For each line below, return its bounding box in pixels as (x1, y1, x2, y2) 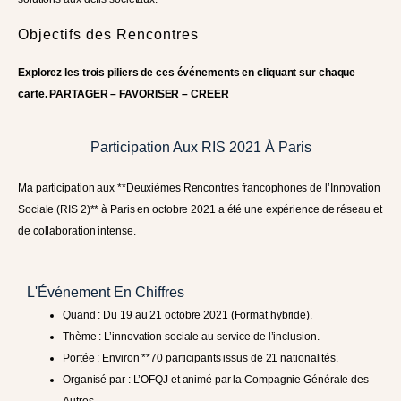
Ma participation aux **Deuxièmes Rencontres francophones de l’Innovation (18, 181, 380, 194)
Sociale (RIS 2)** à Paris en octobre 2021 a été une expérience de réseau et (18, 202, 382, 216)
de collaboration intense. (18, 224, 136, 237)
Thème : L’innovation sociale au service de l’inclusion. (63, 330, 320, 344)
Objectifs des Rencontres (18, 27, 199, 43)
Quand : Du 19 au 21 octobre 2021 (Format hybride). (63, 309, 312, 322)
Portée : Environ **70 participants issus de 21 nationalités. (63, 352, 338, 365)
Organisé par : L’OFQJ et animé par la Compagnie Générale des (63, 373, 369, 387)
